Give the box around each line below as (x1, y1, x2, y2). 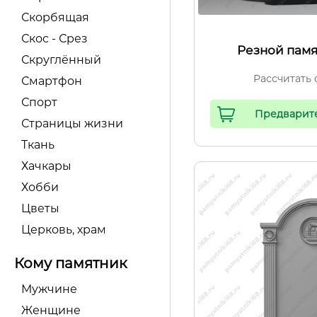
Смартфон (21, 74, 82, 88)
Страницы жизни (21, 117, 123, 130)
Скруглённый (21, 53, 101, 67)
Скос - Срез (21, 32, 88, 45)
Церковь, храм (21, 223, 106, 236)
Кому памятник (14, 255, 127, 272)
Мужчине (21, 282, 77, 296)
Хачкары (21, 159, 71, 173)
